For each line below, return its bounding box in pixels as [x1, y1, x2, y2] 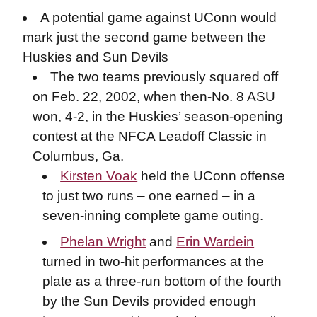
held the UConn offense [137, 168, 286, 183]
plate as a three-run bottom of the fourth [42, 273, 282, 289]
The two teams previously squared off [50, 69, 279, 84]
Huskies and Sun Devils [22, 50, 168, 64]
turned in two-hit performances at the [42, 253, 264, 269]
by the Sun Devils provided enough [42, 293, 256, 309]
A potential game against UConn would [40, 10, 277, 25]
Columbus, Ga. [32, 149, 124, 163]
